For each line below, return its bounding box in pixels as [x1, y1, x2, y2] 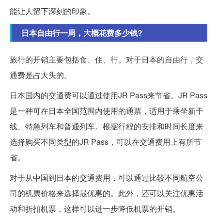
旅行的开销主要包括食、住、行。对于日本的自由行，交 [10, 54, 203, 65]
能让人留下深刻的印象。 [10, 5, 95, 17]
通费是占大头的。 [10, 69, 72, 81]
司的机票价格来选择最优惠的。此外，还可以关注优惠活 [10, 187, 203, 199]
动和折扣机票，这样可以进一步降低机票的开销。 [10, 203, 180, 215]
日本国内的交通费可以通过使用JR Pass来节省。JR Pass [10, 90, 207, 101]
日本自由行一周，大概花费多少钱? [21, 27, 142, 39]
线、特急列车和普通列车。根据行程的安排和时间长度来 [10, 121, 203, 132]
